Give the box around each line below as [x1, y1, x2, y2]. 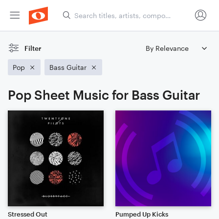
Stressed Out [8, 210, 47, 218]
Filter [24, 44, 42, 52]
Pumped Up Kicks [115, 210, 168, 218]
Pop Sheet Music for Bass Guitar [8, 87, 200, 102]
